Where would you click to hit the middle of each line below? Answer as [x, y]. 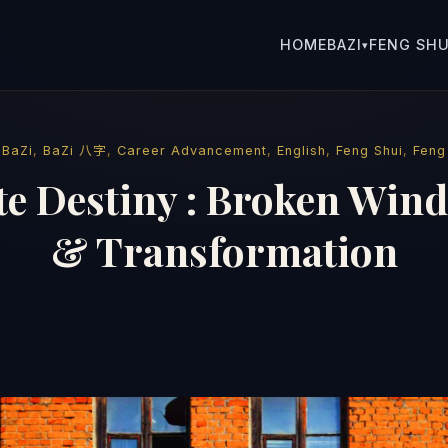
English [301, 150]
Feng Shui [369, 150]
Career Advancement [191, 150]
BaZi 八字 [74, 150]
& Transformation [224, 250]
